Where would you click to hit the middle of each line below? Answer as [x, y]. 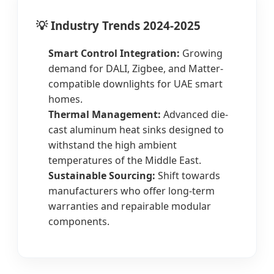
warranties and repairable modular [130, 206]
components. [79, 221]
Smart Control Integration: [114, 53]
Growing [201, 53]
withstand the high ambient [113, 145]
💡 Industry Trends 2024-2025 [118, 26]
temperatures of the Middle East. [125, 160]
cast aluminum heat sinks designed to [136, 129]
